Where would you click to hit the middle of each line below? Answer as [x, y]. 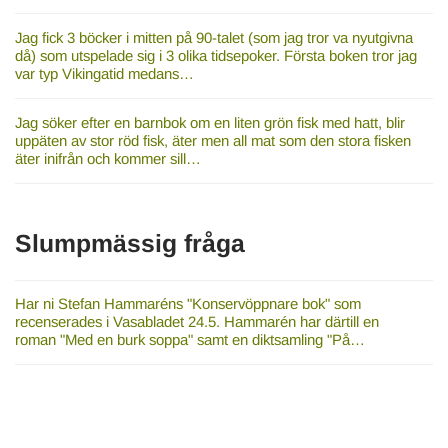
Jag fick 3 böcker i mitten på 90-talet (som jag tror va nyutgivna [213, 38]
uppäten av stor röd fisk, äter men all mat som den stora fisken [212, 141]
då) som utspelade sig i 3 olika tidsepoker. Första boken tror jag [215, 56]
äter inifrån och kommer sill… [107, 159]
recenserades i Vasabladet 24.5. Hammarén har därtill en [196, 322]
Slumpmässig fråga [129, 243]
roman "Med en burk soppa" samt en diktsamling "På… [189, 340]
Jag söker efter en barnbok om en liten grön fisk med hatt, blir [209, 123]
